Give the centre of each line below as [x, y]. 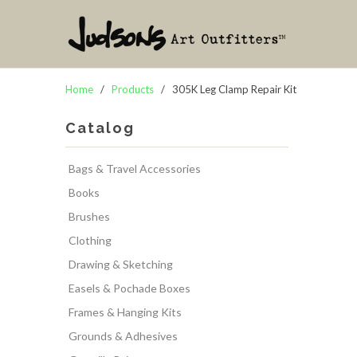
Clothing [90, 240]
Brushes [89, 216]
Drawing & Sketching [121, 264]
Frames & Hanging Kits [125, 312]
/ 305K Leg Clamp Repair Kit [226, 89]
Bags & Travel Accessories [135, 169]
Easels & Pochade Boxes [129, 288]
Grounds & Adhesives [123, 336]
